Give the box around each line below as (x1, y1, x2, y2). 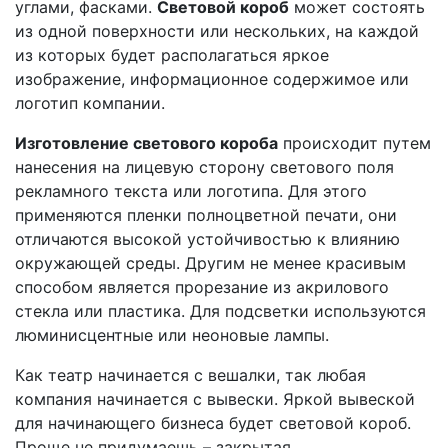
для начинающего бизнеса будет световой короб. (15, 412, 411, 433)
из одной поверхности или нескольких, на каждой (15, 20, 419, 41)
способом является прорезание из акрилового (15, 276, 389, 297)
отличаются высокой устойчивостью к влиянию (15, 228, 400, 249)
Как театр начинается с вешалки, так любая (15, 364, 366, 385)
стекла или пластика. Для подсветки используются (15, 300, 426, 321)
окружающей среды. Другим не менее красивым (15, 252, 406, 273)
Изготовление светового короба (15, 132, 278, 153)
